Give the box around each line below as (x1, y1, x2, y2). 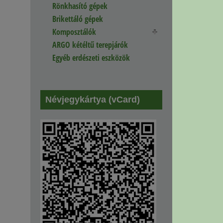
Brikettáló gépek (52, 13, 103, 25)
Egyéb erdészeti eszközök (52, 52, 130, 64)
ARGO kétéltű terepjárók (52, 39, 128, 51)
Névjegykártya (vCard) (45, 95, 140, 105)
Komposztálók (52, 26, 96, 38)
